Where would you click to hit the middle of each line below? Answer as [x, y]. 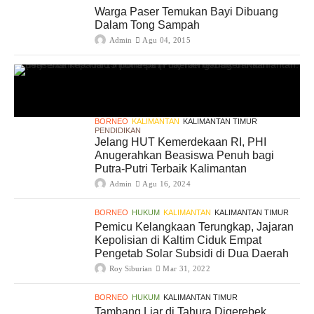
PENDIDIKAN [118, 130]
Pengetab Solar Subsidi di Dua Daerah [192, 253]
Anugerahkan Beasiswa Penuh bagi [184, 155]
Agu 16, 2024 [166, 183]
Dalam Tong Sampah [147, 25]
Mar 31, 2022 [186, 268]
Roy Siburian [131, 268]
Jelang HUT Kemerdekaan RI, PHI [180, 142]
